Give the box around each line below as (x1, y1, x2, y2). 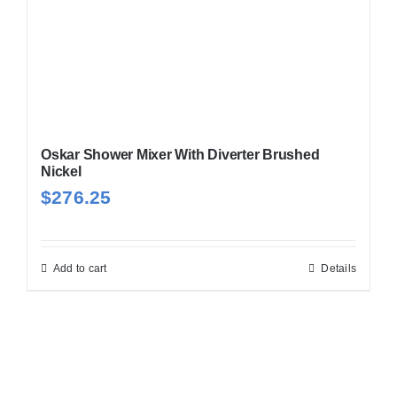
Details (321, 262, 357, 276)
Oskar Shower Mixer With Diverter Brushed (40, 147, 320, 163)
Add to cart (52, 262, 107, 276)
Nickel (40, 164, 82, 180)
